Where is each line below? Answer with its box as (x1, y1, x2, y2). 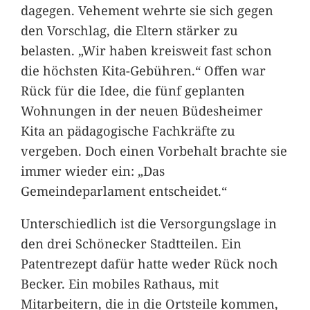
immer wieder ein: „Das (20, 161, 165, 179)
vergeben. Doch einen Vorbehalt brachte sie (20, 141, 287, 159)
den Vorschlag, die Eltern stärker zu (20, 21, 238, 39)
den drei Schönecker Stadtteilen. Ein (20, 234, 241, 252)
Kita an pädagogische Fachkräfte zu (20, 121, 235, 139)
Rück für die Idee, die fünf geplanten (20, 81, 245, 99)
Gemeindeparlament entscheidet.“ (20, 181, 227, 199)
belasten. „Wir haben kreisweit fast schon (20, 41, 272, 59)
